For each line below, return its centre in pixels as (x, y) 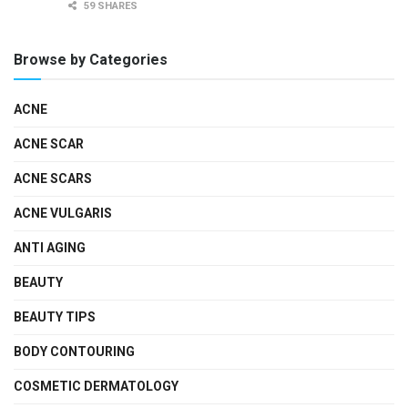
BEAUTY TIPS (55, 316)
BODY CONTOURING (74, 351)
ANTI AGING (50, 247)
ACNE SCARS (53, 178)
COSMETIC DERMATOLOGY (96, 386)
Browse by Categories (91, 59)
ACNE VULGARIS (63, 213)
